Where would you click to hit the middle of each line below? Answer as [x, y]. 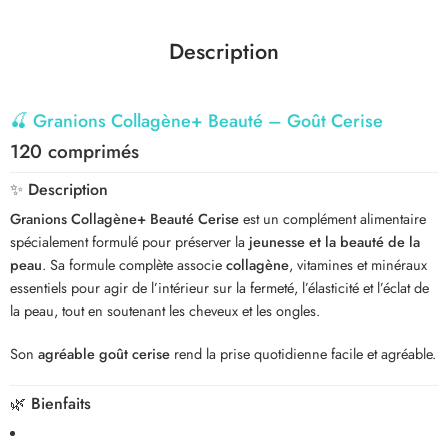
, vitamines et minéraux [358, 265]
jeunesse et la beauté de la [334, 242]
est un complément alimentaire [332, 219]
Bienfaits [61, 403]
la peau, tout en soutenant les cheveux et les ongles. [165, 311]
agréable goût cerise [104, 354]
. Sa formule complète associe [134, 265]
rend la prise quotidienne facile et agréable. [303, 354]
